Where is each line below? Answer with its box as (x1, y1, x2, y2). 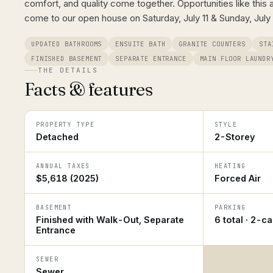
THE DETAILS (38, 66, 98, 74)
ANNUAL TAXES (36, 162, 90, 170)
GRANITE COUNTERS (179, 40, 246, 48)
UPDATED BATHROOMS (31, 40, 102, 48)
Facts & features (24, 78, 153, 101)
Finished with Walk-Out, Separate (36, 214, 184, 225)
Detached (36, 132, 79, 142)
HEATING (214, 162, 246, 170)
